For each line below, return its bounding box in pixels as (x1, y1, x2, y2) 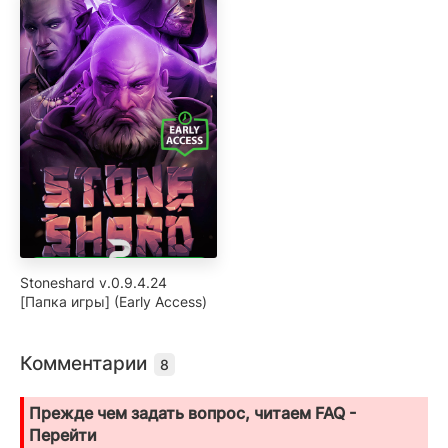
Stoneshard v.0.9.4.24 (20, 273, 167, 291)
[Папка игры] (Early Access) (20, 292, 207, 310)
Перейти (29, 424, 97, 445)
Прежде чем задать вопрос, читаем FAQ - (29, 402, 356, 423)
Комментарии (20, 351, 152, 375)
